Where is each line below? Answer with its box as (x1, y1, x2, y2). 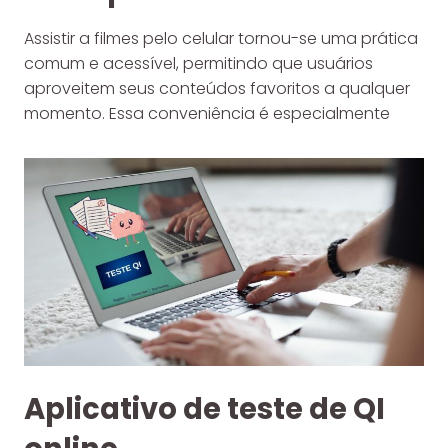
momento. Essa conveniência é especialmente (24, 101, 390, 125)
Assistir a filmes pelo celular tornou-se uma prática (24, 26, 418, 50)
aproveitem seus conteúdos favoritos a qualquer (24, 76, 410, 100)
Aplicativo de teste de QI (24, 389, 385, 430)
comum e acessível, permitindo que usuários (24, 51, 373, 75)
